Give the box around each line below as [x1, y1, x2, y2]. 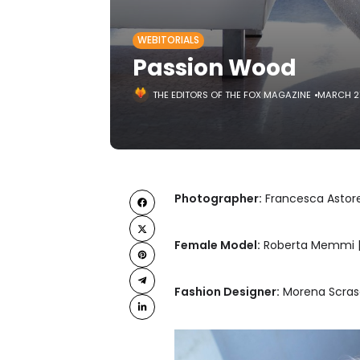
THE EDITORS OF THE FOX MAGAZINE [153, 88, 311, 101]
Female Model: [174, 237, 260, 253]
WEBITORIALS [137, 34, 199, 47]
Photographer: [174, 190, 262, 207]
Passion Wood [133, 52, 297, 84]
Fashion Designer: [174, 284, 280, 300]
